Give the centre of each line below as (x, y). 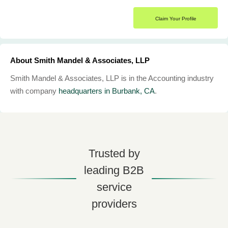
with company (34, 91)
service (114, 187)
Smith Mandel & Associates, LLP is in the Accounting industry (112, 78)
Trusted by (114, 153)
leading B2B (114, 170)
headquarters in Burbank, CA (107, 91)
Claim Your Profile (176, 19)
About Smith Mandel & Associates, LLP (80, 60)
